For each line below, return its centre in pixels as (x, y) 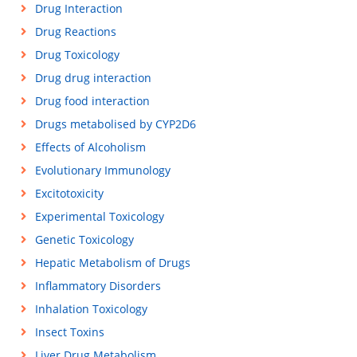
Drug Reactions (75, 31)
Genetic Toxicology (84, 239)
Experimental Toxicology (99, 216)
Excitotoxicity (69, 193)
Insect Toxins (69, 332)
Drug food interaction (92, 101)
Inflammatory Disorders (98, 286)
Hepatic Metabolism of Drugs (112, 263)
